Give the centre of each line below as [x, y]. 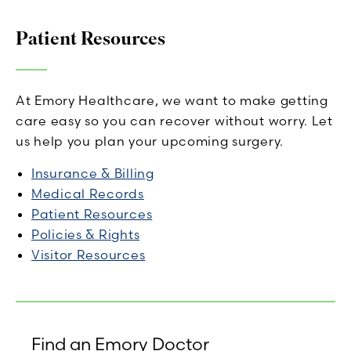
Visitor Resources [89, 255]
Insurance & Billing [93, 174]
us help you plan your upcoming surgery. [150, 141]
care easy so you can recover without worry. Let [174, 121]
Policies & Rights [86, 235]
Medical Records [88, 194]
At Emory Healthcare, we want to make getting [172, 101]
